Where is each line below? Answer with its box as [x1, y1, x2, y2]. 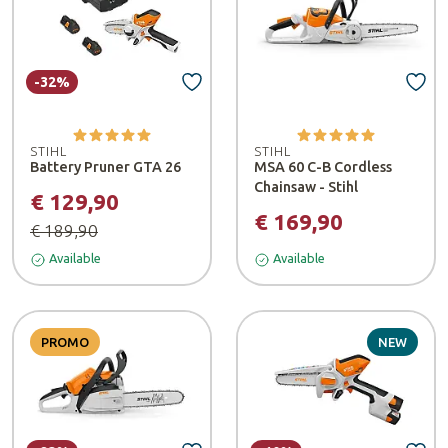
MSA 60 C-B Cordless [254, 158, 392, 175]
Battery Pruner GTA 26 [30, 158, 181, 175]
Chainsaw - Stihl [254, 178, 358, 195]
